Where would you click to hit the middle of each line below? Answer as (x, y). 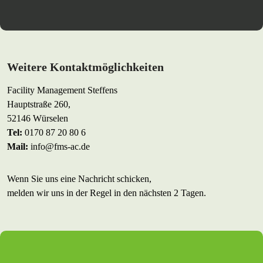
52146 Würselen (38, 118)
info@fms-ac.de (60, 146)
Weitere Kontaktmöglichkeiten (85, 67)
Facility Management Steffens (62, 90)
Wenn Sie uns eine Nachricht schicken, (79, 179)
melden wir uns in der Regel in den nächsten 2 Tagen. (107, 193)
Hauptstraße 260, (39, 104)
